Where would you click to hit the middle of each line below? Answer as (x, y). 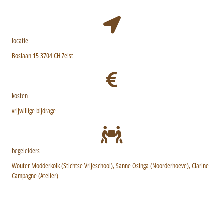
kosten (20, 95)
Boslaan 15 (25, 55)
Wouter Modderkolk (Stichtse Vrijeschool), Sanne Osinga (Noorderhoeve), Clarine (110, 165)
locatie (20, 40)
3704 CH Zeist (56, 55)
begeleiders (26, 150)
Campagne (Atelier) (35, 175)
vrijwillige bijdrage (34, 110)
